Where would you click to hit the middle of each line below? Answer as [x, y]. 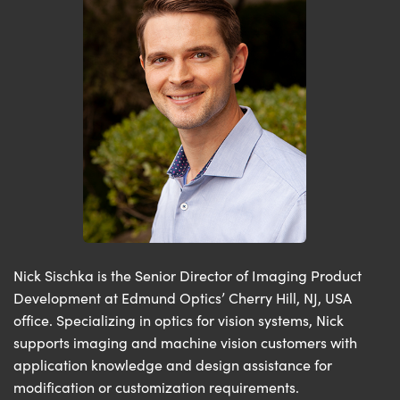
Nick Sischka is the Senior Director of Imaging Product [187, 276]
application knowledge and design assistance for [173, 365]
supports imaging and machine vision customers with [185, 343]
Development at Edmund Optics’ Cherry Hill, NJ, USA [183, 298]
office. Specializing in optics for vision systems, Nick [179, 321]
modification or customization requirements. [156, 387]
